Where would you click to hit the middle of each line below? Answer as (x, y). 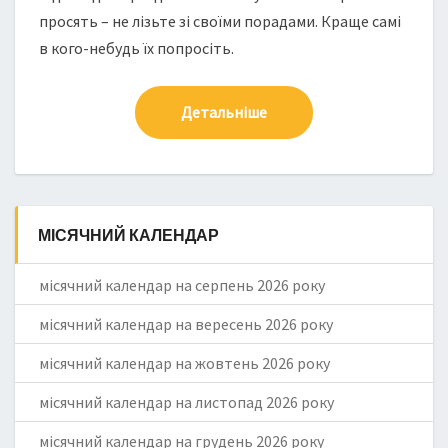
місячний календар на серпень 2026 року (182, 285)
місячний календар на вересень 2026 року (186, 324)
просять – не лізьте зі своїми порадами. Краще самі (220, 21)
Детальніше (224, 112)
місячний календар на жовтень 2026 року (184, 363)
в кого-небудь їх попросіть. (136, 48)
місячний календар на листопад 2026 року (186, 402)
